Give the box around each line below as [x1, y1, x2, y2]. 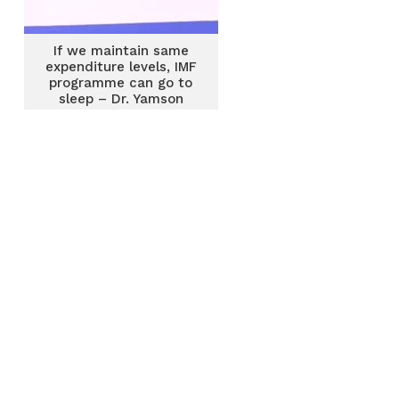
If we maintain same [53, 43, 189, 59]
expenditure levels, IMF [45, 59, 197, 75]
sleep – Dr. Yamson [58, 91, 183, 107]
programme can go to [49, 75, 193, 91]
